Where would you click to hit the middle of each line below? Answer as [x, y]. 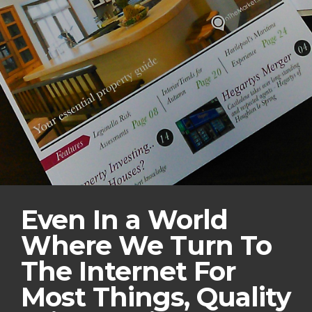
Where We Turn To [147, 245]
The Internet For [128, 271]
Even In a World [125, 219]
